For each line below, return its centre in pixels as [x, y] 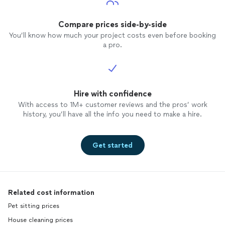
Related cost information [51, 193]
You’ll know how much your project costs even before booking [113, 36]
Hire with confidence [113, 94]
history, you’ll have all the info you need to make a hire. [113, 115]
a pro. [113, 45]
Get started [113, 145]
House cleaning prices [40, 220]
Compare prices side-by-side [113, 25]
